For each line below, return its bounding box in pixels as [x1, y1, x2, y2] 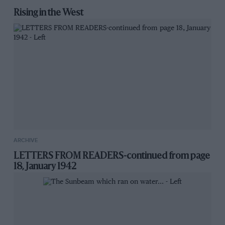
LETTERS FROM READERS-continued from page [13, 151, 210, 161]
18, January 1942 [13, 162, 76, 171]
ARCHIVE [13, 137, 38, 144]
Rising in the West [13, 8, 83, 18]
